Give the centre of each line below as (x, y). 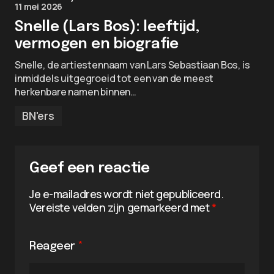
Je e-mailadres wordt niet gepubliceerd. (127, 194)
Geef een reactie (90, 168)
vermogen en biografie (97, 44)
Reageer (54, 246)
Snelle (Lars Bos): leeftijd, (107, 27)
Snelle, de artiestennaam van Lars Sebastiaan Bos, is (132, 65)
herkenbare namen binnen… (76, 92)
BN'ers (38, 116)
